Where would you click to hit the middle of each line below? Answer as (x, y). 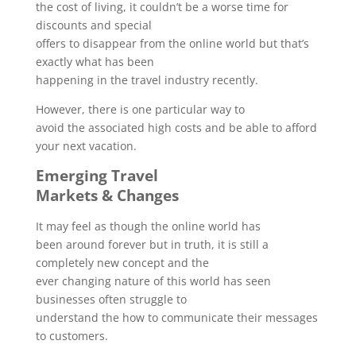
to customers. (72, 336)
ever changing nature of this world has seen (153, 281)
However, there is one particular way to (140, 109)
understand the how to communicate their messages (176, 317)
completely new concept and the (122, 263)
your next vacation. (86, 146)
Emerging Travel (97, 175)
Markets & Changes (107, 195)
